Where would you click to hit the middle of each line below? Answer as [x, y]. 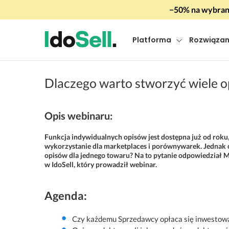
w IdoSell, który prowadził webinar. [101, 164]
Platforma [152, 40]
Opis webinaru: [78, 116]
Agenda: [66, 196]
